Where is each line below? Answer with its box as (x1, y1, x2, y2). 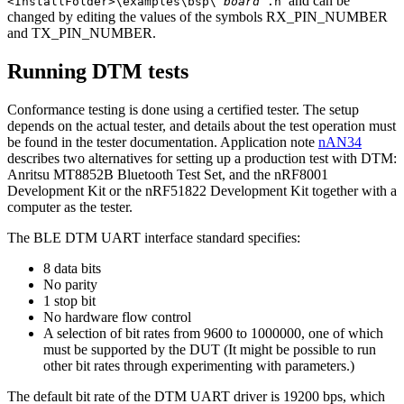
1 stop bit (43, 292, 96, 308)
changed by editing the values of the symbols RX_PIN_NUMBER (7, 9, 388, 25)
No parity (43, 276, 97, 292)
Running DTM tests (7, 60, 188, 84)
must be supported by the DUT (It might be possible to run (43, 341, 376, 357)
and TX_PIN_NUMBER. (7, 25, 156, 41)
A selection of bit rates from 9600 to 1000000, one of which (43, 325, 383, 341)
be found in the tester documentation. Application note (7, 133, 318, 150)
